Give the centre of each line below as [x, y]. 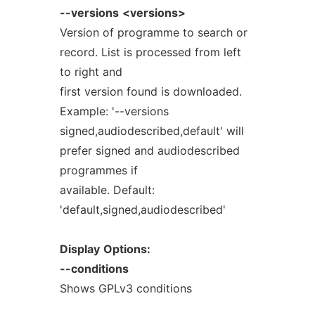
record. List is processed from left [150, 52]
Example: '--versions [114, 111]
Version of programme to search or [153, 32]
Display [79, 249]
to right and [91, 72]
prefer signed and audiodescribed [149, 150]
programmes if [98, 170]
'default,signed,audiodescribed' [142, 210]
